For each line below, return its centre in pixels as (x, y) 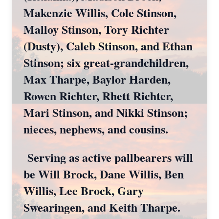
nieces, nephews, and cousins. (96, 129)
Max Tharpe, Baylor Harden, (97, 79)
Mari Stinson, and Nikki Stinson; (106, 112)
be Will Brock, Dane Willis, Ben (104, 174)
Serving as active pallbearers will (108, 157)
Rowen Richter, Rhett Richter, (98, 96)
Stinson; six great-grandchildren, (106, 62)
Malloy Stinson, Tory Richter (96, 29)
